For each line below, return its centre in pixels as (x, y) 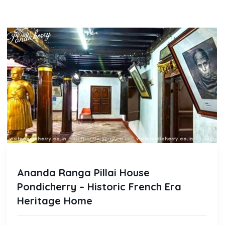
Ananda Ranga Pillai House (83, 173)
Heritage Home (55, 201)
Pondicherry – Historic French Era (99, 187)
